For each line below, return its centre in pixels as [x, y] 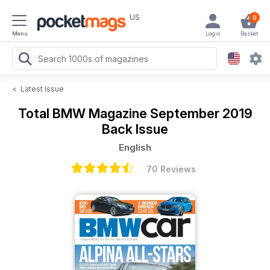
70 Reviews [171, 169]
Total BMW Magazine [84, 113]
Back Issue [135, 129]
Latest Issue [42, 89]
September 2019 [201, 113]
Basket [249, 33]
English [135, 147]
